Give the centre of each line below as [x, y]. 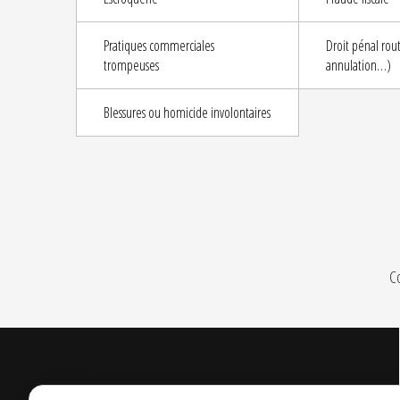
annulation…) [358, 66]
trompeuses [131, 66]
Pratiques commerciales [158, 46]
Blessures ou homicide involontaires [187, 113]
